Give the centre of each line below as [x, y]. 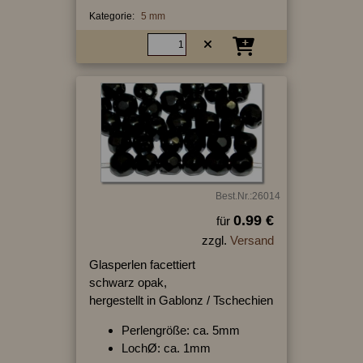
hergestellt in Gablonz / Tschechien [181, 300]
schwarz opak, [128, 282]
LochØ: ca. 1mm [166, 348]
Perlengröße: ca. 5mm [180, 330]
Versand [252, 240]
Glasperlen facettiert [142, 264]
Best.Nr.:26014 [248, 196]
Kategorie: [111, 17]
